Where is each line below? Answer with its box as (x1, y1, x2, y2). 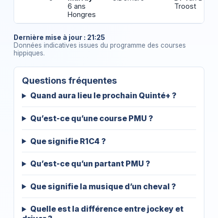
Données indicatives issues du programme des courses (14, 41, 186, 50)
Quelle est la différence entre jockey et (30, 204, 183, 214)
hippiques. (14, 49, 45, 57)
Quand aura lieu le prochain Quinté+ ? (30, 91, 177, 101)
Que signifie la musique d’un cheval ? (30, 181, 176, 191)
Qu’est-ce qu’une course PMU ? (30, 113, 153, 123)
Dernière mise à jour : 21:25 (14, 34, 105, 42)
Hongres (68, 10, 96, 19)
